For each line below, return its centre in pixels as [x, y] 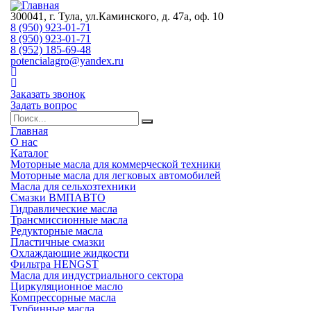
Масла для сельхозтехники [73, 186]
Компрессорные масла [63, 297]
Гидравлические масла [64, 209]
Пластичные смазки [58, 242]
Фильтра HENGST [54, 264]
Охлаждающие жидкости [70, 253]
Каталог [30, 153]
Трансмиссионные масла [69, 220]
